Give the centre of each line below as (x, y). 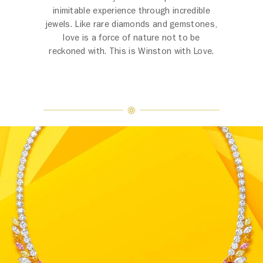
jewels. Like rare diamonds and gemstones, (131, 24)
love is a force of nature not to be (131, 38)
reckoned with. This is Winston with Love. (131, 51)
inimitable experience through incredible (131, 11)
